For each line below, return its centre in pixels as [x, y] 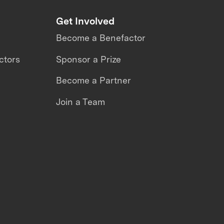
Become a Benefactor [100, 38]
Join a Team [80, 102]
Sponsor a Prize [88, 59]
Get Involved [85, 21]
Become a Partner [93, 80]
